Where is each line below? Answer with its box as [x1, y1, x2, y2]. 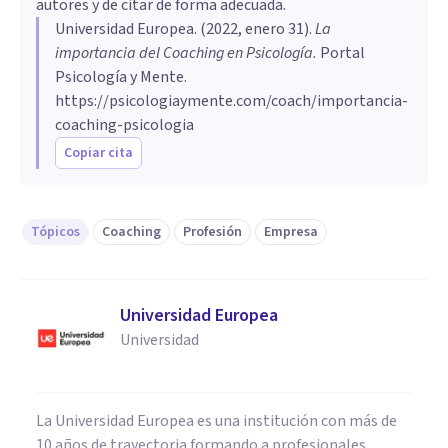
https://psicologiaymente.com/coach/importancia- [55, 90, 408, 112]
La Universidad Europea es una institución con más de [36, 410, 397, 432]
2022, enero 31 [206, 18, 304, 40]
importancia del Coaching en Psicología [55, 42, 313, 64]
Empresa [264, 222, 318, 242]
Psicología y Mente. [55, 66, 187, 88]
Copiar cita [64, 143, 133, 163]
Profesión [183, 222, 242, 242]
